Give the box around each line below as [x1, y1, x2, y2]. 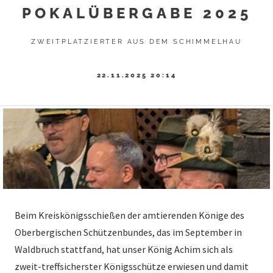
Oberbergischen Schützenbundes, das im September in [15, 225, 242, 238]
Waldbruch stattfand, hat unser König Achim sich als [15, 243, 233, 255]
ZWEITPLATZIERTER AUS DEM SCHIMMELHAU [31, 37, 242, 46]
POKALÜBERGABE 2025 [21, 4, 252, 23]
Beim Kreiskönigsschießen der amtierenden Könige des [15, 208, 244, 221]
